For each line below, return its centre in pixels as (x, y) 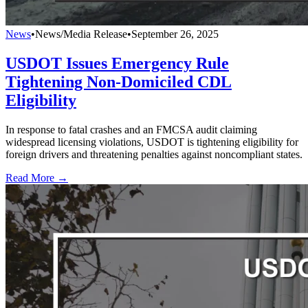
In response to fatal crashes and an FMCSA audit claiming (131, 130)
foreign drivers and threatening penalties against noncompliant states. (154, 155)
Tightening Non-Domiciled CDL (119, 82)
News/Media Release (81, 34)
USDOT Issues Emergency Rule (117, 64)
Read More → (37, 178)
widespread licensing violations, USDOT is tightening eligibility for (152, 142)
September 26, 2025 (175, 34)
